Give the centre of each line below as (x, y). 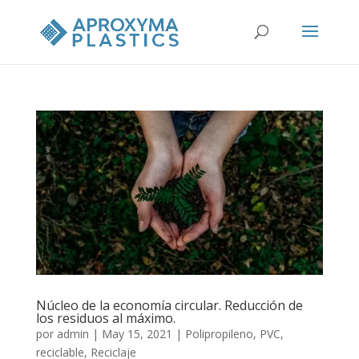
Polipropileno (219, 334)
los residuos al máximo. (105, 319)
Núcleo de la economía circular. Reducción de (169, 306)
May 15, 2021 (137, 334)
